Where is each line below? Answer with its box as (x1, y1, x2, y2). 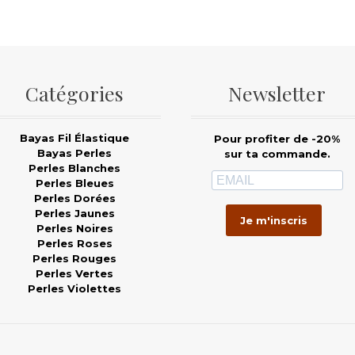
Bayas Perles (37, 147, 113, 160)
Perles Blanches (29, 162, 121, 175)
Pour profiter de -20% (214, 132, 341, 146)
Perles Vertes (36, 267, 114, 281)
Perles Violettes (28, 282, 122, 296)
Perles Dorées (33, 192, 116, 205)
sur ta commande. (223, 147, 330, 161)
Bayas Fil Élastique (20, 132, 130, 145)
